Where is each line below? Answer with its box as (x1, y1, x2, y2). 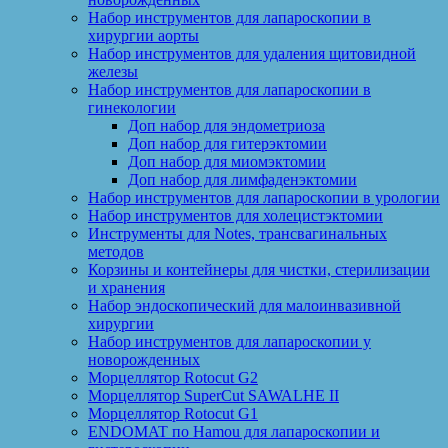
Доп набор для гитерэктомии (128, 135, 327, 153)
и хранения (88, 279, 165, 297)
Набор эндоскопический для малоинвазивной (88, 297, 401, 315)
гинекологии (88, 99, 176, 117)
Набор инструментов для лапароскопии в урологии (88, 189, 440, 207)
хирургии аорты (88, 27, 199, 45)
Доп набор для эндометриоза (128, 117, 325, 135)
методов (88, 243, 144, 261)
